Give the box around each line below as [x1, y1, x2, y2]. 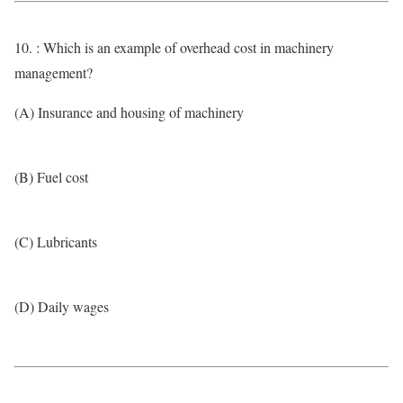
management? [14, 63, 93, 82]
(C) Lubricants [14, 232, 97, 251]
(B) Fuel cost [14, 167, 88, 186]
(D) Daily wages [14, 297, 109, 316]
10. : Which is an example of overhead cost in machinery [14, 38, 334, 57]
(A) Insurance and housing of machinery [14, 103, 244, 121]
